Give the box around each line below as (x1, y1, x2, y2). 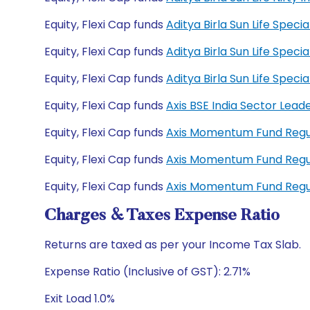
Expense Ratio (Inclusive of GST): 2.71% (44, 264, 250, 280)
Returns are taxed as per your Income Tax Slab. (44, 237, 301, 253)
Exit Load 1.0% (44, 291, 115, 307)
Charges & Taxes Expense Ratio (44, 208, 280, 224)
